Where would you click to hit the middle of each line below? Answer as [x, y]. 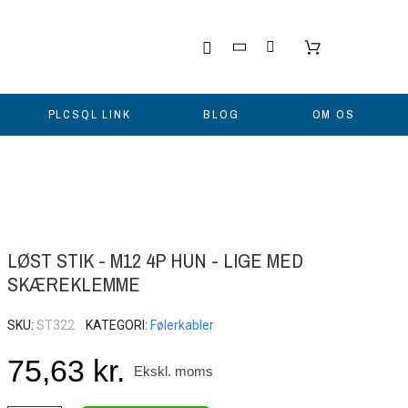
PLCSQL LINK [89, 115]
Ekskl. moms [173, 371]
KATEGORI [115, 326]
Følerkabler [182, 326]
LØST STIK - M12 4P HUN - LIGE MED [155, 261]
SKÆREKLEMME [73, 285]
